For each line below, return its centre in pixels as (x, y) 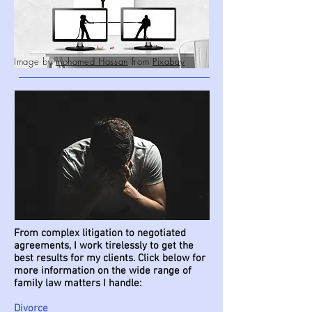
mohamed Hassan (92, 61)
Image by (35, 61)
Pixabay (169, 61)
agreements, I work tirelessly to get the (104, 246)
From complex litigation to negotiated (100, 233)
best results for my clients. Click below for (110, 258)
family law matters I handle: (78, 283)
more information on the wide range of (103, 271)
